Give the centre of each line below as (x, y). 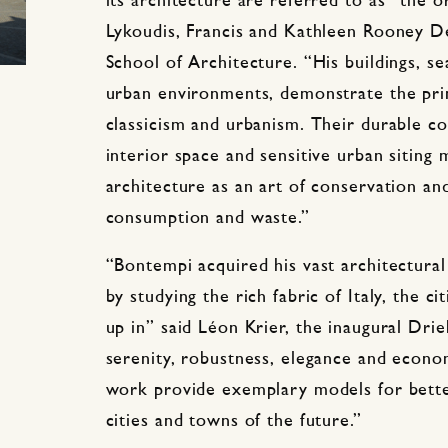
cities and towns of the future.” (233, 422)
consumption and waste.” (207, 218)
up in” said (152, 329)
